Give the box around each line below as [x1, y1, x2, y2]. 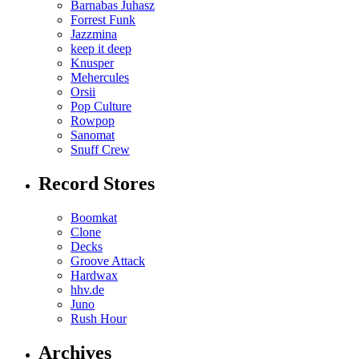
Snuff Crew [71, 142, 130, 156]
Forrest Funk [71, 12, 135, 26]
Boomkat [71, 210, 117, 224]
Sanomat [71, 127, 115, 142]
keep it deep [71, 41, 131, 55]
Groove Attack [71, 253, 145, 268]
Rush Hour [71, 311, 127, 325]
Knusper [71, 55, 114, 70]
